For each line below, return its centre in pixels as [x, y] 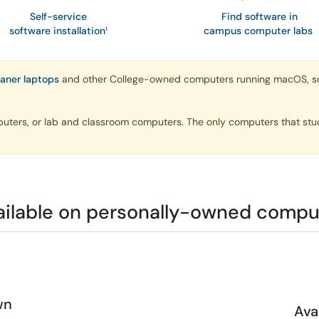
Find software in [261, 16]
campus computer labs [258, 31]
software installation [57, 31]
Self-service [58, 16]
